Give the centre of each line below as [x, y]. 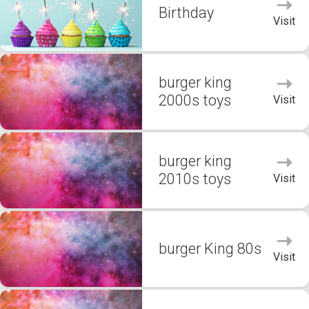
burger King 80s [210, 249]
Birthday [186, 13]
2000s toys [195, 100]
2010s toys [195, 179]
